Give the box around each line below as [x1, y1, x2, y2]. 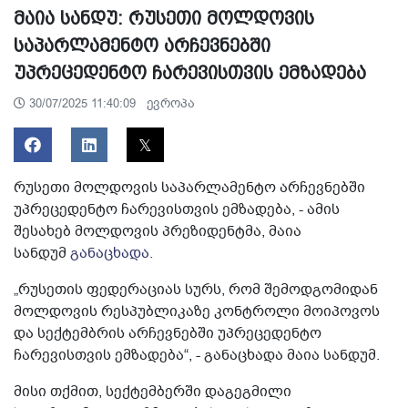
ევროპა [147, 94, 195, 112]
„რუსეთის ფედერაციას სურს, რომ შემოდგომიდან [14, 279, 378, 300]
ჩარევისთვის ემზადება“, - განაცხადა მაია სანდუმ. [14, 344, 380, 365]
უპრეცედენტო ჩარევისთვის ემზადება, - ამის [14, 199, 340, 219]
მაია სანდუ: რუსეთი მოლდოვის [14, 6, 314, 29]
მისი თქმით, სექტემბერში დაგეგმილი [14, 381, 291, 402]
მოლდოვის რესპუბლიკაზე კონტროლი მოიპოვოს [14, 301, 380, 321]
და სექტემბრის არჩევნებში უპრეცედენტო [14, 322, 321, 343]
